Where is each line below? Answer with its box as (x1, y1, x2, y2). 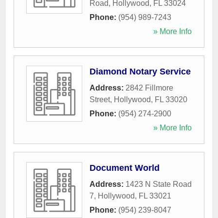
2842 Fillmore (126, 84, 173, 92)
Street (90, 95, 110, 104)
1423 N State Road (126, 180, 192, 189)
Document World (90, 163, 160, 173)
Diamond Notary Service (90, 67, 191, 77)
